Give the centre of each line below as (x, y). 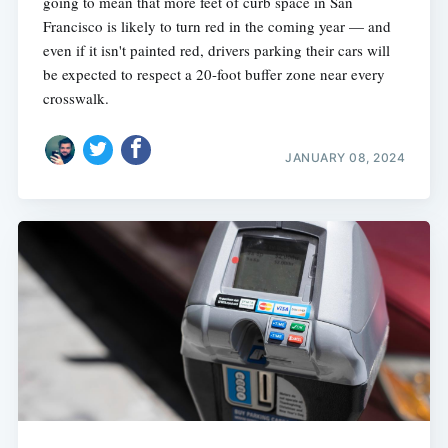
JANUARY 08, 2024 (345, 157)
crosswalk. (75, 98)
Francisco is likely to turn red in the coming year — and (216, 26)
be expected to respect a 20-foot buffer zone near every (213, 74)
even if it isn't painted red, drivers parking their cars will (216, 50)
